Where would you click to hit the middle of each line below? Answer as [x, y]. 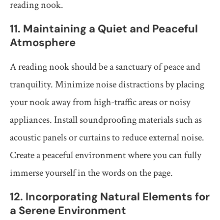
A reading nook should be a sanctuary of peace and [105, 67]
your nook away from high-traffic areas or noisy [100, 102]
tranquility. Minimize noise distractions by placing [107, 85]
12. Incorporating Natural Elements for [110, 197]
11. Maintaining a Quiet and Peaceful [104, 29]
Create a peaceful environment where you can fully [106, 155]
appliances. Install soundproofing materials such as [106, 120]
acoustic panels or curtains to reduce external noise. [107, 138]
